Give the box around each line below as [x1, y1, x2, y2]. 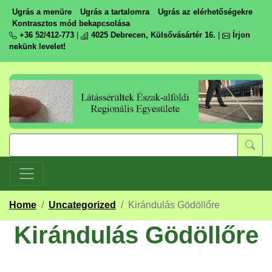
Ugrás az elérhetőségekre [158, 7, 253, 16]
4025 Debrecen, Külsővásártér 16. [89, 30, 216, 39]
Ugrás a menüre [12, 7, 72, 16]
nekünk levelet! [9, 42, 66, 51]
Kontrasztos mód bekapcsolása [12, 19, 130, 28]
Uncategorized [49, 199, 116, 210]
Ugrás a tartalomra [80, 7, 149, 16]
